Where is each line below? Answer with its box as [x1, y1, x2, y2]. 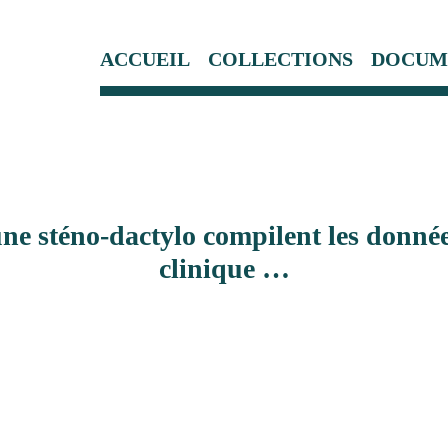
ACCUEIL [100, 48, 190, 70]
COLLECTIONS [208, 48, 353, 70]
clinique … [158, 252, 290, 284]
